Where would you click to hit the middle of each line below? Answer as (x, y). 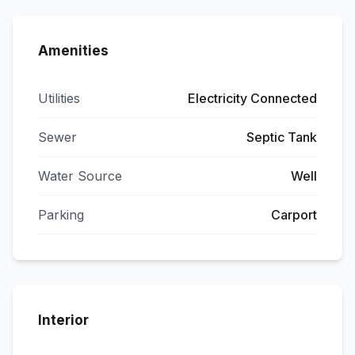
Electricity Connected (252, 98)
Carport (294, 215)
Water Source (80, 176)
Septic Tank (282, 137)
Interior (63, 320)
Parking (61, 215)
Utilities (59, 98)
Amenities (73, 51)
